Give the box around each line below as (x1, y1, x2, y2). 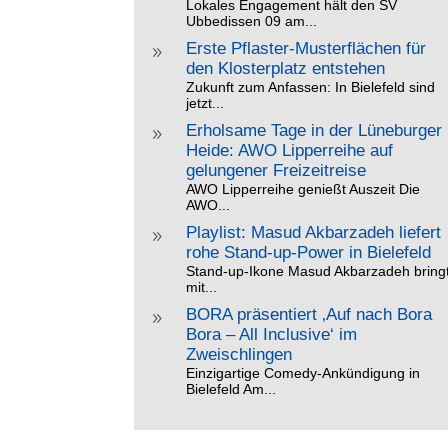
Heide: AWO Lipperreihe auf (186, 141, 394, 160)
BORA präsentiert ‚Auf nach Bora (186, 305, 433, 324)
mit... (186, 279, 218, 295)
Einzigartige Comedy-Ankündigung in (186, 365, 421, 381)
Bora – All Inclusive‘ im (186, 325, 358, 344)
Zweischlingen (186, 345, 293, 364)
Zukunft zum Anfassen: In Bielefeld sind (186, 79, 436, 95)
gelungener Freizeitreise (186, 161, 367, 180)
